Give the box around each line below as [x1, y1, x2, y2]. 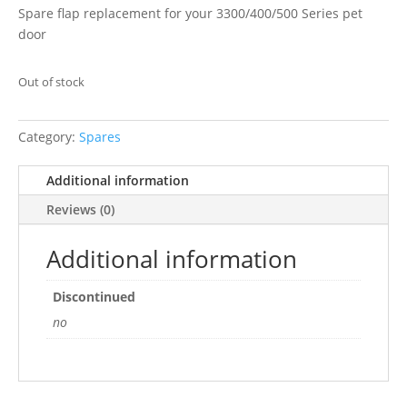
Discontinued [53, 287, 135, 305]
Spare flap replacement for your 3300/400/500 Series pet [18, 4, 362, 22]
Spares [79, 127, 121, 145]
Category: [18, 127, 79, 145]
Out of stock [18, 73, 84, 90]
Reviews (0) [46, 200, 114, 218]
